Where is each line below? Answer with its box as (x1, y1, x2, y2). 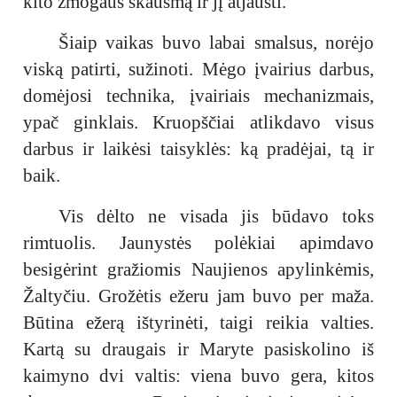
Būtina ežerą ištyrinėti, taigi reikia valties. (23, 312, 374, 333)
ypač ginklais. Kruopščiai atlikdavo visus (23, 112, 374, 133)
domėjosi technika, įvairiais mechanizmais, (23, 85, 374, 106)
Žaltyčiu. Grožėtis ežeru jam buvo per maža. (23, 285, 374, 307)
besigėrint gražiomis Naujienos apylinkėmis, (23, 259, 374, 280)
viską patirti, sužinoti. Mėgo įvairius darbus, (23, 58, 374, 80)
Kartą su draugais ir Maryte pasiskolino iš (23, 339, 374, 360)
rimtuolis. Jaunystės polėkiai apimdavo (23, 232, 374, 253)
